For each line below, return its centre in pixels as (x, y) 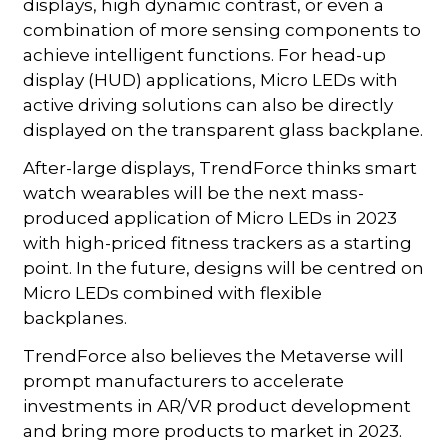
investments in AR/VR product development (217, 405)
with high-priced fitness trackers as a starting (218, 242)
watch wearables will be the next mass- (194, 192)
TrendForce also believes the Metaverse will (214, 355)
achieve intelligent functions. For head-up (205, 54)
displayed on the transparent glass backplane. (223, 129)
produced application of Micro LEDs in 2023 (210, 217)
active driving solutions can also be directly (208, 104)
